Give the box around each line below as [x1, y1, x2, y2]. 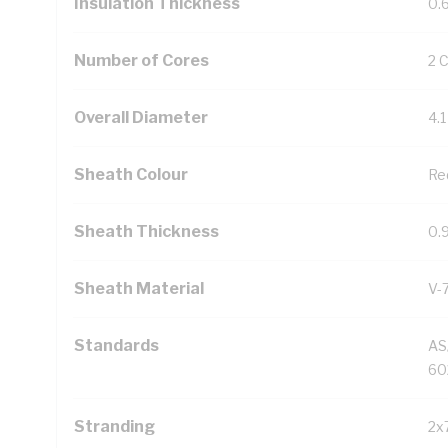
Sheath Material [74, 279, 204, 298]
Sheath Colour [74, 165, 188, 184]
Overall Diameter [74, 108, 208, 127]
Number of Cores [74, 51, 209, 70]
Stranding [74, 417, 155, 436]
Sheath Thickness [74, 222, 219, 241]
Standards [74, 336, 159, 355]
